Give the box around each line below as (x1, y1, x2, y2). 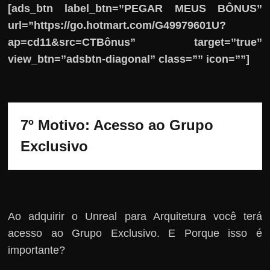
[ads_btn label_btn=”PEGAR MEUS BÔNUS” (8, 2, 262, 14)
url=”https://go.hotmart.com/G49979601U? (8, 19, 227, 31)
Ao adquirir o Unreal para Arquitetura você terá (8, 210, 262, 222)
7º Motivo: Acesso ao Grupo (20, 116, 214, 133)
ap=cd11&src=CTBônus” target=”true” (8, 36, 262, 48)
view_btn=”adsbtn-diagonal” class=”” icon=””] (8, 52, 250, 65)
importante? (8, 243, 66, 256)
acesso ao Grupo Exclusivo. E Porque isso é (8, 227, 262, 239)
